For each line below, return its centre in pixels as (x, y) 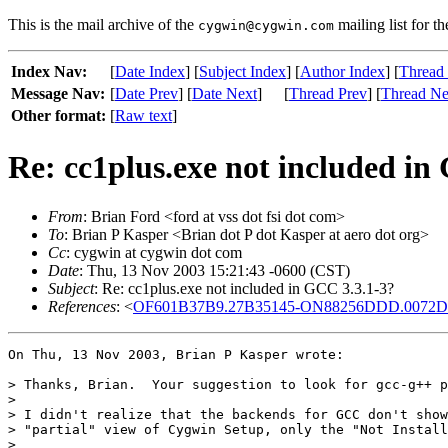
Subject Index (242, 71)
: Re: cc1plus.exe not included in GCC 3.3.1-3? (244, 288)
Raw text (143, 115)
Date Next (224, 93)
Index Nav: (49, 71)
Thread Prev (328, 93)
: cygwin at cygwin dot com (154, 252)
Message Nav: (58, 93)
